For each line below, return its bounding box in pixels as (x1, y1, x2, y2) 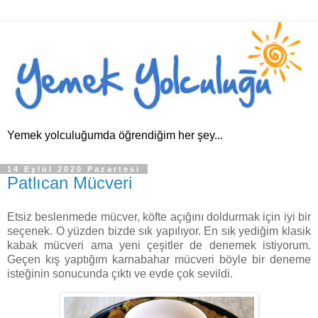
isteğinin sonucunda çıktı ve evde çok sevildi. (7, 267, 233, 280)
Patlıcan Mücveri (7, 173, 132, 192)
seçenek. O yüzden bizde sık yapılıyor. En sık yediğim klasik (7, 224, 311, 237)
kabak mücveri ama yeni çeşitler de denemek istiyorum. (7, 238, 311, 251)
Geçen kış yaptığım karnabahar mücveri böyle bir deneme (7, 253, 311, 265)
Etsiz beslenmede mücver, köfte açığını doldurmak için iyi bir (7, 210, 311, 223)
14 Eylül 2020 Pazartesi (7, 165, 141, 173)
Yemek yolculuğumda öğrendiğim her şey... (7, 129, 223, 141)
